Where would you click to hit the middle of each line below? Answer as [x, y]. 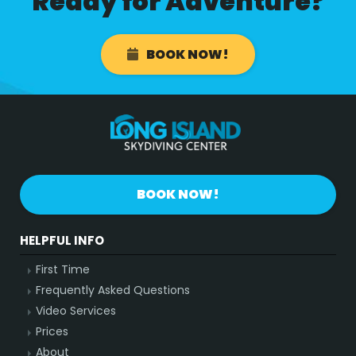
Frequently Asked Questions [113, 290]
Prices [52, 332]
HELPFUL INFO [62, 241]
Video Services [76, 311]
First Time [63, 270]
